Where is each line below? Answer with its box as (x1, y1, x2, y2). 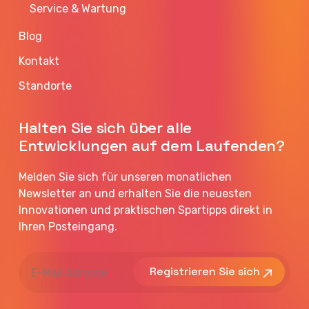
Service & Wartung (30, 2, 127, 16)
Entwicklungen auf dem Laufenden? (19, 136, 285, 157)
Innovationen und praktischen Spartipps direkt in (19, 203, 273, 217)
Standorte (19, 79, 72, 93)
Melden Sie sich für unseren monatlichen (19, 170, 232, 184)
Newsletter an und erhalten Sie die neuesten (19, 187, 252, 201)
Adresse (18, 290, 61, 305)
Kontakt (19, 54, 60, 68)
